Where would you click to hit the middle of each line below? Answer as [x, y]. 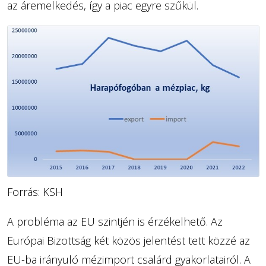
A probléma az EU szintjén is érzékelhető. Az [115, 221]
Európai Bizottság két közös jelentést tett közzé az [128, 240]
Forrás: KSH [35, 191]
